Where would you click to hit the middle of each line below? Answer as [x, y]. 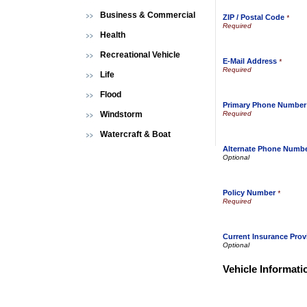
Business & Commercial [148, 15]
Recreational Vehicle [140, 55]
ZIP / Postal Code [254, 17]
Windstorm [121, 114]
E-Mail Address [250, 61]
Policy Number [249, 193]
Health [113, 35]
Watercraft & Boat [135, 134]
